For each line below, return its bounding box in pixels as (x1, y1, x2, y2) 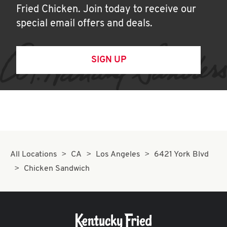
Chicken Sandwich (24, 165, 90, 173)
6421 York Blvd (154, 150, 209, 159)
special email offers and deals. (16, 19, 153, 29)
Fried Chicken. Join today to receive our (16, 5, 196, 15)
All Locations (10, 150, 57, 159)
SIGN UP (91, 55, 126, 65)
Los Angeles (95, 150, 140, 159)
